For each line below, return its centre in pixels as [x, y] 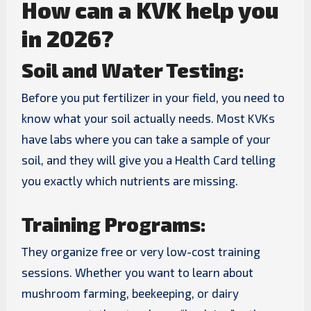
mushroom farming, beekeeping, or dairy [130, 293]
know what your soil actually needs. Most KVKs [148, 118]
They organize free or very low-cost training [141, 252]
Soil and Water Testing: [132, 70]
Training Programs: [113, 225]
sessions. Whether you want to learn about [137, 272]
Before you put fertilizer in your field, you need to [153, 98]
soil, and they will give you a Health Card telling [148, 160]
